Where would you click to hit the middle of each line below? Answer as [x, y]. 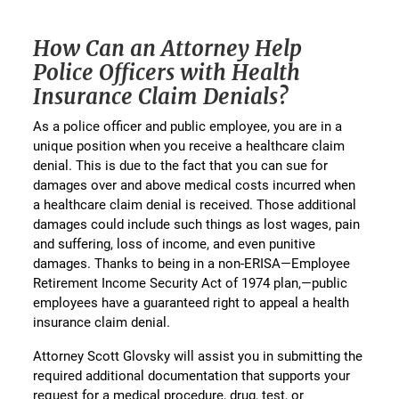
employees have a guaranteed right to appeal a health [191, 302]
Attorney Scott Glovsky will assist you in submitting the [198, 356]
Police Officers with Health [167, 73]
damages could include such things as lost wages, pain [197, 224]
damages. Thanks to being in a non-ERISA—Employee [192, 263]
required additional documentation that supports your [192, 375]
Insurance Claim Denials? [161, 97]
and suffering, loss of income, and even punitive [175, 244]
